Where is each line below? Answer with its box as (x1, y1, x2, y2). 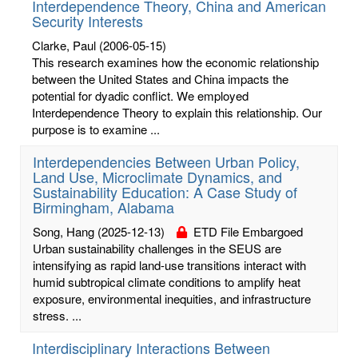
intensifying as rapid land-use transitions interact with (33, 256, 306, 273)
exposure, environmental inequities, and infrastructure (33, 289, 311, 307)
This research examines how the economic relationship (32, 53, 319, 70)
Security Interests (32, 10, 143, 31)
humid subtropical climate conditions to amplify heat (33, 272, 300, 290)
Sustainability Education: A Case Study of (33, 181, 297, 202)
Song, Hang (33, 222, 94, 240)
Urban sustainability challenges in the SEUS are (33, 239, 281, 257)
